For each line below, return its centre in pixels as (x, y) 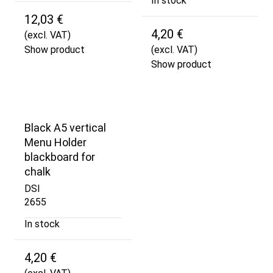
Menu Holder (55, 142)
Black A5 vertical (65, 127)
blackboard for (60, 157)
